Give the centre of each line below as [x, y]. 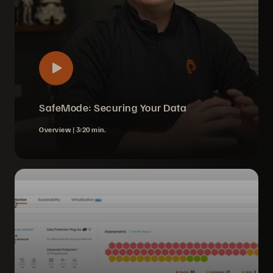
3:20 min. [91, 129]
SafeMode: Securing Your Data [113, 107]
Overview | [58, 129]
